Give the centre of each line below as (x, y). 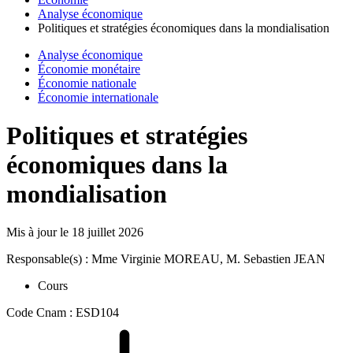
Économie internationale (98, 97)
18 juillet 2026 (108, 232)
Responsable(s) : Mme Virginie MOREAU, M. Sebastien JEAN (166, 259)
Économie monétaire (89, 69)
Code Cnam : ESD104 (63, 313)
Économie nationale (87, 83)
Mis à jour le (39, 232)
